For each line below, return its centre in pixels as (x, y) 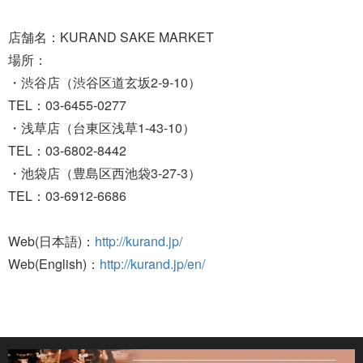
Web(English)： (54, 263)
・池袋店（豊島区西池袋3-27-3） (105, 173)
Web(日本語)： (51, 241)
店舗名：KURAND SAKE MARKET (111, 36)
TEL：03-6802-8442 (67, 150)
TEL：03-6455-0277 (67, 105)
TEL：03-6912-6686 (67, 195)
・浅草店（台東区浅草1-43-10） (102, 127)
